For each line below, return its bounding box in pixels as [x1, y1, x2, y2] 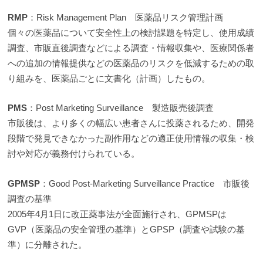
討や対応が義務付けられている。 [8, 149, 140, 159]
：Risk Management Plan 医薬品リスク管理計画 [28, 12, 224, 22]
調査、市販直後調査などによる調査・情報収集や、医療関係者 [8, 42, 255, 53]
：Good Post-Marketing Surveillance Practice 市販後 [40, 178, 250, 188]
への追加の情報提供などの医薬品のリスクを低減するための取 [8, 58, 255, 68]
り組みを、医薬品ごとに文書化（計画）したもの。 [8, 73, 211, 83]
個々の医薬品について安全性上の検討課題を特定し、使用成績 [8, 27, 255, 38]
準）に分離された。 [8, 239, 87, 249]
